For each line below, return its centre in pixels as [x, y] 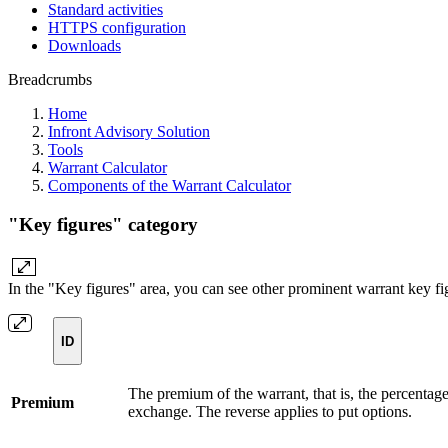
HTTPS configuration [117, 27]
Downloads [84, 45]
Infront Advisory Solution [129, 131]
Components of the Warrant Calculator [169, 185]
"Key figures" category [103, 224]
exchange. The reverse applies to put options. [270, 412]
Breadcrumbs [50, 79]
